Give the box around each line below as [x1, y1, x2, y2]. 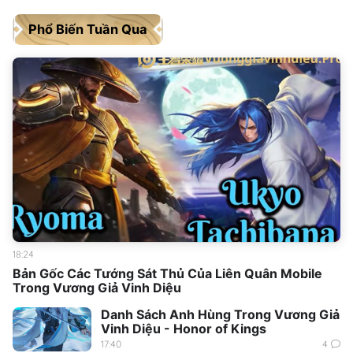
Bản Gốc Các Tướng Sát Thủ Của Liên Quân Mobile [13, 265, 322, 281]
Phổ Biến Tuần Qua [28, 20, 147, 37]
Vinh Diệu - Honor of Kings [101, 320, 266, 336]
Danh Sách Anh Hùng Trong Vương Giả [101, 306, 340, 322]
